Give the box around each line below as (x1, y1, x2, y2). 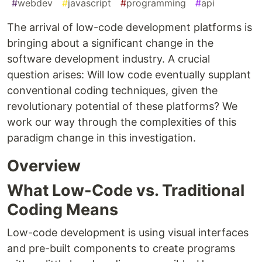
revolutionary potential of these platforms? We (7, 100, 237, 113)
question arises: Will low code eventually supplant (7, 68, 251, 81)
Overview (7, 156, 81, 176)
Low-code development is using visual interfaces (7, 226, 249, 239)
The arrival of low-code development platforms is (7, 21, 252, 34)
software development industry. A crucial (7, 53, 210, 65)
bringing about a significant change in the (7, 37, 213, 50)
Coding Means (7, 200, 118, 220)
